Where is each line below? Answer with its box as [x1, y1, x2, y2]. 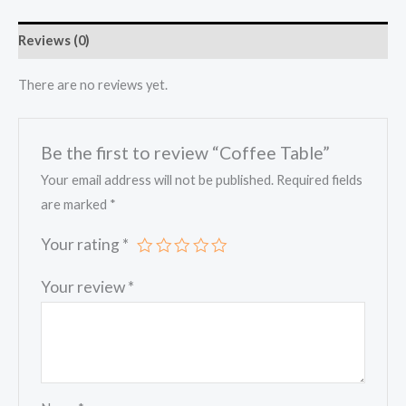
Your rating [41, 235, 123, 255]
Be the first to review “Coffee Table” [41, 141, 331, 163]
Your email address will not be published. [41, 172, 275, 188]
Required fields [276, 172, 363, 188]
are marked [41, 197, 111, 213]
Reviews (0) [18, 32, 90, 48]
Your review [41, 277, 129, 297]
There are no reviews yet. [18, 76, 168, 92]
